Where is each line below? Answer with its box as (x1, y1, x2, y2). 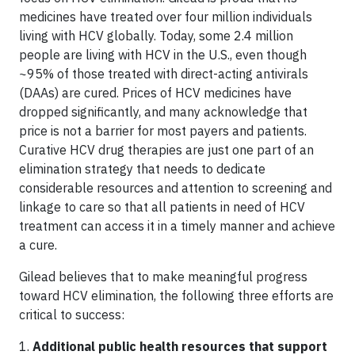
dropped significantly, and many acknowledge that (19, 104, 307, 120)
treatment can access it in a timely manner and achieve (19, 218, 335, 234)
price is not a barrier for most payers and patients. (19, 123, 307, 139)
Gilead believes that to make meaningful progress (19, 269, 307, 284)
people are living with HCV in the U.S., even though (19, 47, 307, 63)
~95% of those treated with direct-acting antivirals (19, 66, 308, 82)
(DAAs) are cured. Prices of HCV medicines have (19, 85, 292, 101)
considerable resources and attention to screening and (19, 180, 332, 196)
